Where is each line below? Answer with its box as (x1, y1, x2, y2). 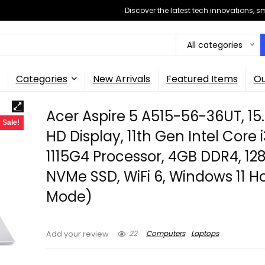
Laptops (191, 228, 219, 239)
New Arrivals (92, 72, 150, 86)
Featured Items (166, 72, 238, 86)
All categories (187, 38, 243, 51)
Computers (146, 228, 186, 239)
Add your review (46, 229, 109, 240)
